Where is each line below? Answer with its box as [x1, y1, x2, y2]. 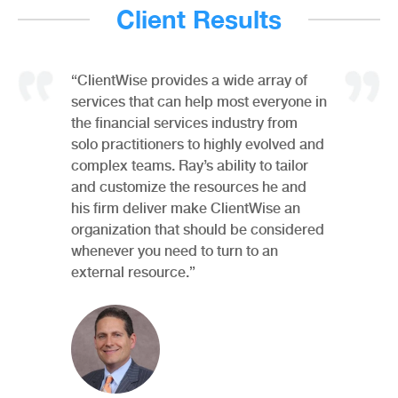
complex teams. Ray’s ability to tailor [71, 156, 308, 174]
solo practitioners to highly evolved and [71, 135, 324, 153]
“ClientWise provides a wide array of [71, 71, 307, 89]
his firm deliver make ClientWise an [71, 199, 300, 217]
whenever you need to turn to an [71, 242, 278, 259]
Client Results [116, 4, 282, 34]
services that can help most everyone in [71, 92, 327, 110]
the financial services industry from [71, 114, 298, 131]
